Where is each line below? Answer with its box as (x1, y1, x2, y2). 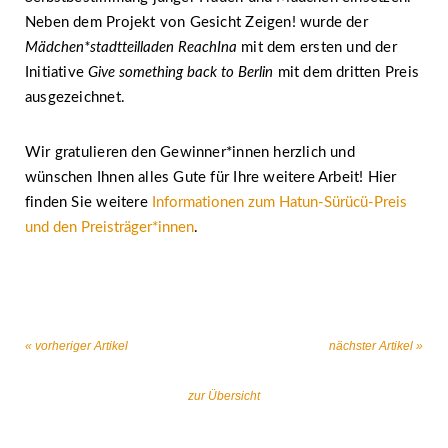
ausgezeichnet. (25, 90, 125, 105)
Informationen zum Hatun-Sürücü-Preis (152, 195, 407, 210)
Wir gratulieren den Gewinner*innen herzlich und (25, 145, 355, 160)
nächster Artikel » (329, 339, 423, 353)
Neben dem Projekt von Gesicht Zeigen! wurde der (25, 15, 368, 30)
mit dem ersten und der (237, 40, 397, 55)
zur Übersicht (188, 389, 260, 403)
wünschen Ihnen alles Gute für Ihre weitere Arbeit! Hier (25, 170, 397, 185)
